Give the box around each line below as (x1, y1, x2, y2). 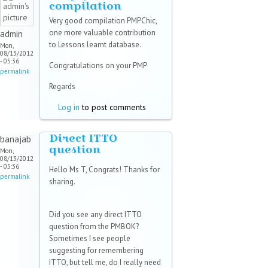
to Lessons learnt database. (49, 39, 141, 50)
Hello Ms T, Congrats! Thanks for (49, 165, 160, 175)
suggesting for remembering (49, 245, 144, 256)
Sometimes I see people (49, 233, 130, 244)
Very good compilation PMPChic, (49, 16, 157, 26)
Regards (49, 81, 75, 92)
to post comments (80, 102, 146, 113)
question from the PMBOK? (49, 221, 139, 232)
